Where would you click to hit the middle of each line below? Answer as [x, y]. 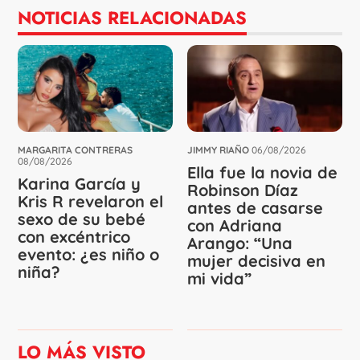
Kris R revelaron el [91, 201]
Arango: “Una [240, 243]
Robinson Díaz [243, 190]
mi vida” [219, 278]
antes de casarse [255, 207]
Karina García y [80, 183]
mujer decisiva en [256, 260]
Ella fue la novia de [262, 172]
